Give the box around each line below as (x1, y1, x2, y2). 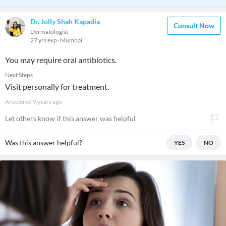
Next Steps (5, 71, 33, 79)
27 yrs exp (30, 36, 58, 44)
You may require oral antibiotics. (5, 55, 117, 65)
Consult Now (174, 21, 214, 30)
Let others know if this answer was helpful (5, 114, 136, 123)
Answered (5, 98, 33, 105)
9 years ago (33, 98, 62, 105)
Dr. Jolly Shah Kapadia (30, 17, 100, 26)
